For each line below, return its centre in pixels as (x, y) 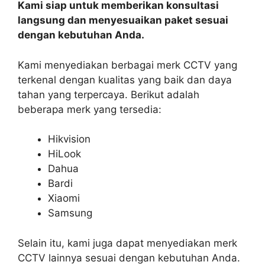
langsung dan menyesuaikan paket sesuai (123, 20)
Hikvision (69, 139)
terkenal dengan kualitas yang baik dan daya (125, 80)
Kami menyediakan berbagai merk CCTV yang (127, 65)
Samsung (70, 213)
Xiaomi (64, 198)
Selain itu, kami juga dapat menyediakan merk (127, 243)
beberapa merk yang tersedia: (90, 109)
